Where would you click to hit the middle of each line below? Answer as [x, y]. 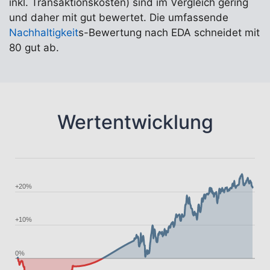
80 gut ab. [34, 48]
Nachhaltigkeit [44, 33]
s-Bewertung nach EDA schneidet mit [169, 33]
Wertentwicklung [135, 122]
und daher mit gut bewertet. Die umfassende [119, 17]
